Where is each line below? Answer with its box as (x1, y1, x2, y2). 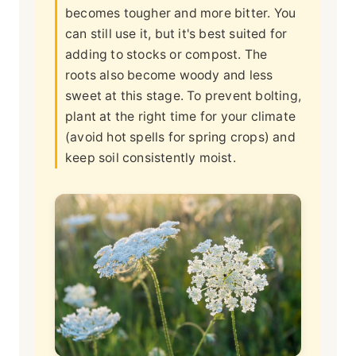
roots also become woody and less (65, 67, 273, 83)
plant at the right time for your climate (65, 108, 296, 124)
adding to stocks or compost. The (65, 46, 268, 62)
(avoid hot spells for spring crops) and (65, 129, 296, 145)
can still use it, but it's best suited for (65, 25, 288, 41)
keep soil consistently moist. (65, 149, 236, 165)
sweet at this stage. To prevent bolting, (65, 87, 301, 103)
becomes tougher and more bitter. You (65, 5, 296, 21)
